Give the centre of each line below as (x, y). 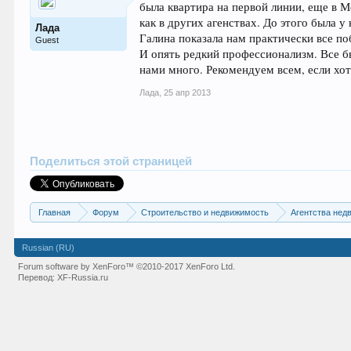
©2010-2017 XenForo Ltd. (186, 266)
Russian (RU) (49, 248)
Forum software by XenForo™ (78, 266)
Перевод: (38, 277)
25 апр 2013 (188, 92)
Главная (55, 212)
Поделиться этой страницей (111, 161)
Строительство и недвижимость (205, 212)
